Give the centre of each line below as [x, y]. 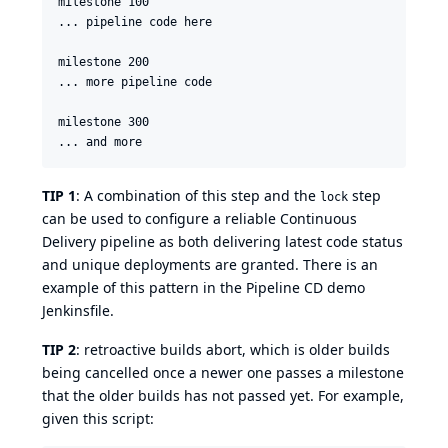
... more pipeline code [135, 82]
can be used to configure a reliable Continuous [199, 218]
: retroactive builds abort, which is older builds [233, 349]
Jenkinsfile [76, 310]
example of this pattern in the [144, 287]
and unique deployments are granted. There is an [210, 264]
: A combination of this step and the [198, 195]
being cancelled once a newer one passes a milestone [223, 372]
